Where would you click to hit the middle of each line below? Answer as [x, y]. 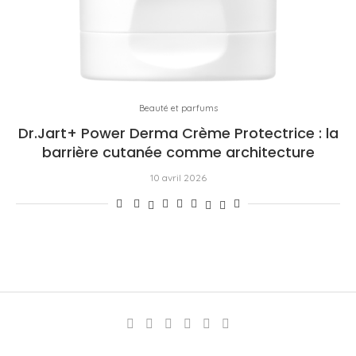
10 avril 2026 [178, 178]
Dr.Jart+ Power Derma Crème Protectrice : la [178, 133]
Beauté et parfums [178, 108]
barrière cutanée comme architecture [178, 153]
